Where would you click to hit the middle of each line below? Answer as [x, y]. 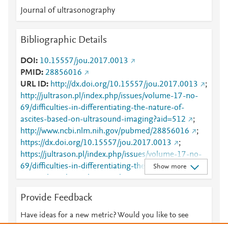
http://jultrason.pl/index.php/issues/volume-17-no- [109, 96]
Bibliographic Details [64, 40]
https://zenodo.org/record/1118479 [83, 190]
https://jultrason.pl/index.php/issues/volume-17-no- [111, 155]
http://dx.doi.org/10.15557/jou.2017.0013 [124, 84]
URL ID [33, 84]
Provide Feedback [56, 198]
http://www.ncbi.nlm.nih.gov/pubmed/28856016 [105, 131]
